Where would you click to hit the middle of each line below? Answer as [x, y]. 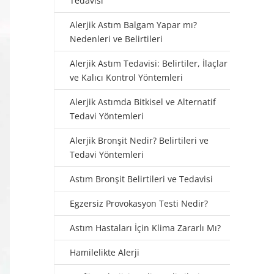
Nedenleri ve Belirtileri [116, 39]
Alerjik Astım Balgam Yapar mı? [133, 25]
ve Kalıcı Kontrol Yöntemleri [126, 77]
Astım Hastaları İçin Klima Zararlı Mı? [145, 228]
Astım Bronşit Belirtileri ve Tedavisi [141, 179]
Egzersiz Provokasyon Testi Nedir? [139, 203]
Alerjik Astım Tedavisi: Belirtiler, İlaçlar [149, 63]
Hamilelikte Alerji [105, 252]
